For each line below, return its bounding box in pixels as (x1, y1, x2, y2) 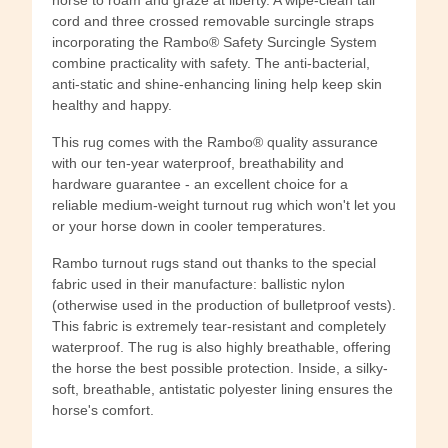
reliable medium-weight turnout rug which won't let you (52, 196, 396, 213)
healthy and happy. (52, 96, 172, 113)
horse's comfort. (52, 401, 154, 418)
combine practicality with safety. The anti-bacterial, (52, 54, 370, 71)
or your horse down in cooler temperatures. (52, 217, 326, 234)
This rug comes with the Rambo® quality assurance (52, 133, 378, 150)
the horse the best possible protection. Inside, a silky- (52, 359, 388, 376)
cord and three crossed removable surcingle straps (52, 12, 374, 29)
